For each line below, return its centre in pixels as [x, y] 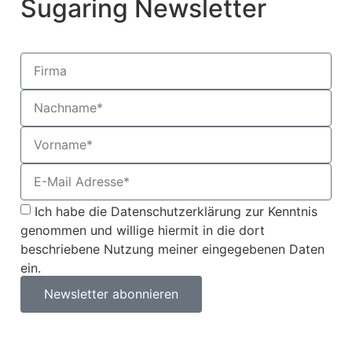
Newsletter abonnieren [111, 294]
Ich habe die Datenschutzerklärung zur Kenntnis [176, 211]
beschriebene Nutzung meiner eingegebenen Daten [172, 249]
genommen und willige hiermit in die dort [143, 230]
